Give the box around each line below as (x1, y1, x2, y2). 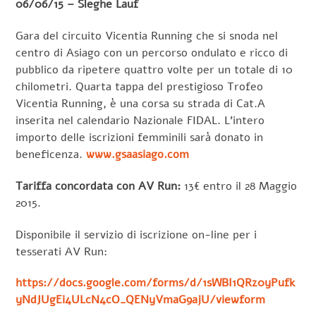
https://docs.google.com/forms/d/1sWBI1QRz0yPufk (16, 275, 296, 291)
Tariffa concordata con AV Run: (16, 178, 185, 194)
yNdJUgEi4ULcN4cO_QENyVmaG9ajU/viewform (16, 292, 266, 308)
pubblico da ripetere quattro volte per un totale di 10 (16, 62, 293, 78)
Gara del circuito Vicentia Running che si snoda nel (16, 28, 279, 44)
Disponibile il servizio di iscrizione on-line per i (16, 226, 257, 243)
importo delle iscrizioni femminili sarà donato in (16, 130, 264, 146)
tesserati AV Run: (16, 243, 108, 260)
